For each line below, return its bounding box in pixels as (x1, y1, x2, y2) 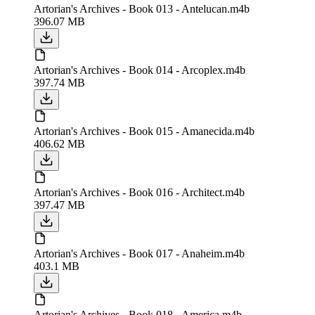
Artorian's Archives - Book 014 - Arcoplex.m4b (34, 63, 245, 76)
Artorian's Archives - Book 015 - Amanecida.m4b (34, 124, 255, 137)
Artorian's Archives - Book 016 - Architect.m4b (34, 186, 245, 198)
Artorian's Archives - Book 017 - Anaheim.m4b (34, 247, 245, 259)
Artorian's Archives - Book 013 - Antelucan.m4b (34, 2, 250, 15)
